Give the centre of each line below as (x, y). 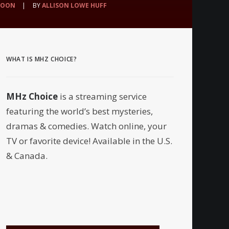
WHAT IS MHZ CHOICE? (42, 59)
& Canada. (27, 156)
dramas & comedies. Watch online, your (86, 126)
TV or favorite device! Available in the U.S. (89, 141)
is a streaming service (102, 96)
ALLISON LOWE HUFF (75, 5)
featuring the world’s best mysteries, (79, 111)
